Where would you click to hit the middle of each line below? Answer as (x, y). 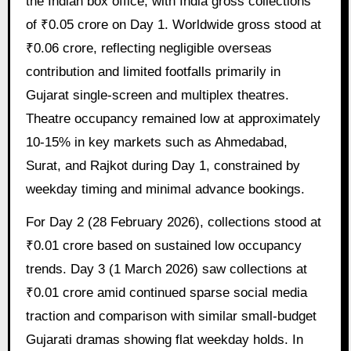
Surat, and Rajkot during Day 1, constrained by (163, 165)
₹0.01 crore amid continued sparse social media (166, 293)
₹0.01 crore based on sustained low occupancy (163, 246)
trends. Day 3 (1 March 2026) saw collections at (166, 270)
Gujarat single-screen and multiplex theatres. (157, 95)
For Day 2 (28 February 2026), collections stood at (173, 223)
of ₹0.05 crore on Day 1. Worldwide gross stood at (173, 24)
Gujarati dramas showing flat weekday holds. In (164, 340)
